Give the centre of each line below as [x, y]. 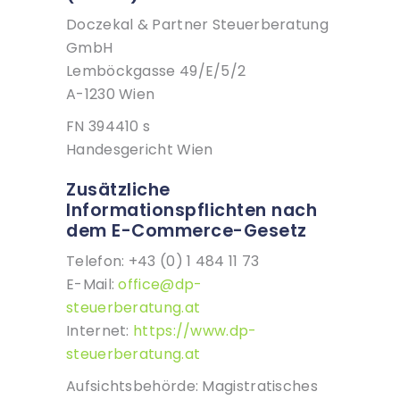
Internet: [100, 331]
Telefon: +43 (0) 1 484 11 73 [163, 262]
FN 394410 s [108, 127]
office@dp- [160, 285]
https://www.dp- [195, 331]
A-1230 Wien [111, 95]
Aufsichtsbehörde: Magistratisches [192, 387]
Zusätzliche [118, 190]
